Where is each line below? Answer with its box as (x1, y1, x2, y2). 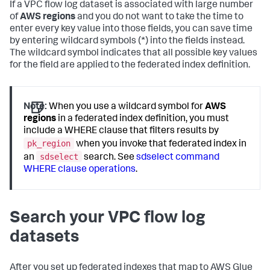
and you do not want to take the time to (75, 13, 243, 23)
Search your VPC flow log (10, 210, 206, 228)
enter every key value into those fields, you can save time (10, 25, 253, 35)
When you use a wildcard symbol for (47, 102, 206, 113)
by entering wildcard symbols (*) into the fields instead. (10, 37, 245, 47)
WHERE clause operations (24, 165, 136, 175)
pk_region (27, 139, 71, 149)
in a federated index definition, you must (56, 115, 230, 125)
